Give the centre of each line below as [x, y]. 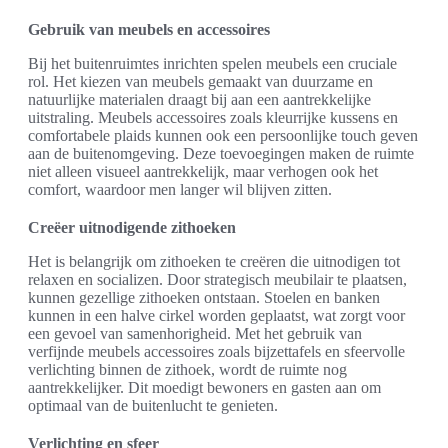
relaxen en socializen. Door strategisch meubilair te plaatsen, [217, 280]
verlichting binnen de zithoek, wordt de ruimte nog [187, 370]
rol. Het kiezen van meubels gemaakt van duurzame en [200, 82]
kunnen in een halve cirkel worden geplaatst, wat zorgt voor [216, 316]
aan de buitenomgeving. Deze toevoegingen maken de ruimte [221, 154]
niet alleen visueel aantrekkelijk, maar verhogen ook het [203, 172]
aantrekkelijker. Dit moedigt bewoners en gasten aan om [204, 388]
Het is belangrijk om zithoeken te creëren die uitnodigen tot [214, 262]
